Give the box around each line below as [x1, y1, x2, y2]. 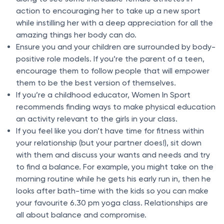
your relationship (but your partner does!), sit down [16, 138, 201, 148]
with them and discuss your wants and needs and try [16, 150, 210, 160]
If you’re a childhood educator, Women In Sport [16, 90, 190, 100]
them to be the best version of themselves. [16, 78, 178, 88]
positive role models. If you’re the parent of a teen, [16, 54, 204, 64]
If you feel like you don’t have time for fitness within [16, 126, 204, 136]
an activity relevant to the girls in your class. [16, 114, 177, 124]
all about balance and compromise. [16, 210, 146, 220]
